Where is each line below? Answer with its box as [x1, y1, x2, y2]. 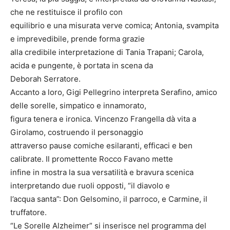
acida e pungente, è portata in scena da [10, 61, 153, 71]
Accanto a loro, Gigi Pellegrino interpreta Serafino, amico [10, 87, 217, 98]
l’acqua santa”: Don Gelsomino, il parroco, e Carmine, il [10, 194, 207, 204]
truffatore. [10, 207, 47, 218]
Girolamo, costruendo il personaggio [10, 127, 143, 138]
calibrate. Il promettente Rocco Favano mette [10, 154, 173, 164]
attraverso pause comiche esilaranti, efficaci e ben [10, 141, 193, 151]
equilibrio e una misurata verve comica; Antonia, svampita [10, 21, 219, 31]
